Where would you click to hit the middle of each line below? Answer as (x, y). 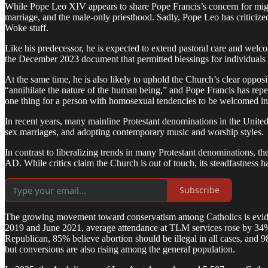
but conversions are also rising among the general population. (120, 249)
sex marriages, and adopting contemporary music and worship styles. (134, 132)
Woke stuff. (27, 28)
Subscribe (200, 190)
